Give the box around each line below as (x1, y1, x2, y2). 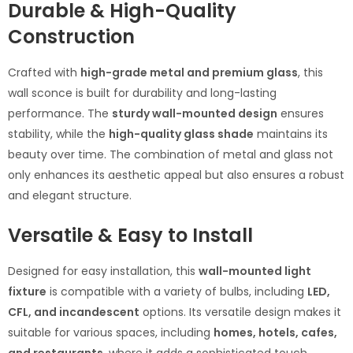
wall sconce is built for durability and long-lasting (8, 84, 277, 101)
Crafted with (8, 64, 80, 80)
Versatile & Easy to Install (8, 221, 253, 248)
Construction (8, 23, 135, 50)
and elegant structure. (8, 187, 132, 203)
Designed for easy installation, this (8, 263, 199, 280)
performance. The (8, 105, 112, 121)
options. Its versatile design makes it (139, 304, 341, 321)
